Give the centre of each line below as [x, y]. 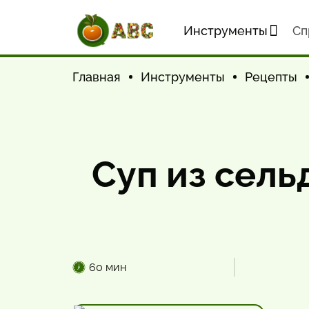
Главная [97, 77]
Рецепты [271, 77]
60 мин [108, 267]
